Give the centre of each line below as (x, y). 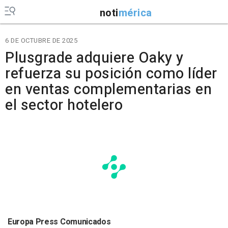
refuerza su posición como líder (111, 74)
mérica (135, 13)
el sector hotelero (64, 105)
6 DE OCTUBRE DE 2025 (41, 40)
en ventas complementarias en (108, 90)
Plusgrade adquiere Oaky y (94, 58)
